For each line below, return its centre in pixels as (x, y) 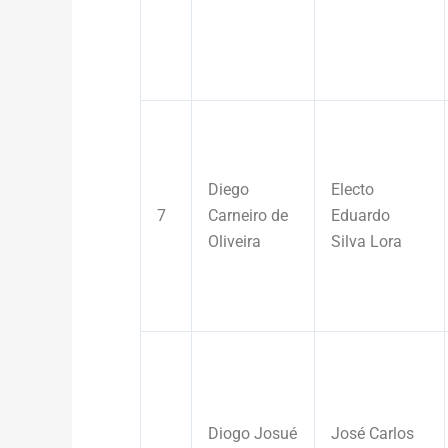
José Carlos (372, 433)
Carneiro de (248, 215)
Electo (352, 189)
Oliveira (234, 241)
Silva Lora (366, 241)
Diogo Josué (252, 433)
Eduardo (360, 215)
